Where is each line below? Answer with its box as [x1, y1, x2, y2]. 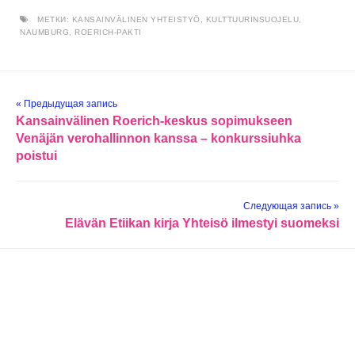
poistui [16, 149, 57, 163]
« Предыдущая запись [16, 98, 117, 110]
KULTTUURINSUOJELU [205, 15, 299, 25]
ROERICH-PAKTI [74, 28, 142, 37]
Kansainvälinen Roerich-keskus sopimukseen [16, 114, 292, 128]
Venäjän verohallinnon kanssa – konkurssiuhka [16, 132, 301, 146]
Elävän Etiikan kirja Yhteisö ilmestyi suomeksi [65, 216, 339, 231]
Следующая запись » [243, 200, 339, 212]
